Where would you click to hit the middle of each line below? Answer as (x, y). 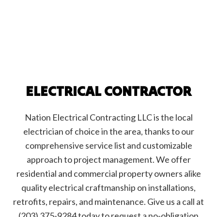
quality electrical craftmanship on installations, (108, 187)
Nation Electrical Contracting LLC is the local (108, 117)
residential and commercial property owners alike (108, 173)
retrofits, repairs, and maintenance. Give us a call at (108, 201)
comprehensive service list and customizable (108, 145)
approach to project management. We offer (108, 159)
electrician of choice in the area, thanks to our (108, 131)
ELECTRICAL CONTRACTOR (108, 91)
